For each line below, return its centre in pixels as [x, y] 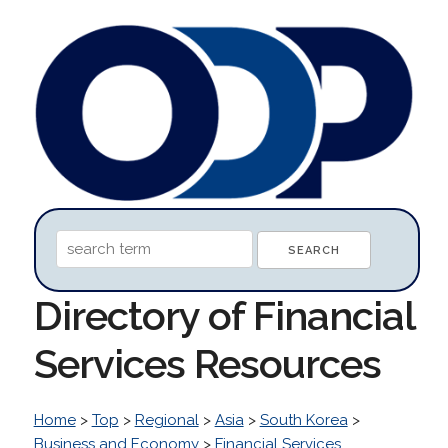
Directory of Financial [223, 315]
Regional [166, 419]
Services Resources [207, 363]
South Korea [303, 419]
